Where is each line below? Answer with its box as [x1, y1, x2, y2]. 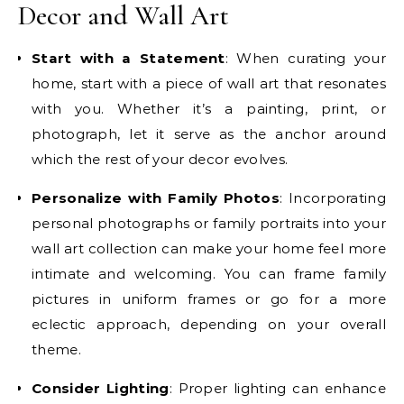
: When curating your [225, 49, 386, 67]
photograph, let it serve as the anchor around [32, 124, 386, 142]
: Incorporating [279, 188, 386, 207]
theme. [32, 340, 81, 358]
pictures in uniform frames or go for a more [32, 289, 386, 308]
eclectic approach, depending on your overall [32, 315, 386, 333]
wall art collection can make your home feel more [32, 239, 386, 257]
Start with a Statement [32, 49, 225, 67]
